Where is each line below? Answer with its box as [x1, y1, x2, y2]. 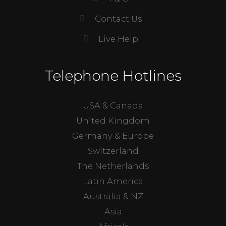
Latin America [83, 176, 143, 186]
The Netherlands [77, 161, 149, 171]
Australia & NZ [83, 191, 143, 201]
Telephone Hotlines [44, 67, 182, 84]
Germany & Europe [72, 131, 154, 141]
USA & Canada [83, 100, 143, 110]
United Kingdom [76, 116, 150, 126]
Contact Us [94, 14, 142, 24]
